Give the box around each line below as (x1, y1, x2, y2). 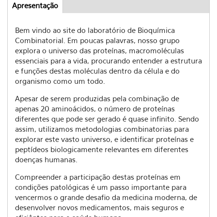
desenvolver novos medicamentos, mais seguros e (15, 203, 184, 212)
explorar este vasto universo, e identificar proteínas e (15, 135, 194, 143)
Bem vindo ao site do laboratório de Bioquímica (15, 26, 175, 34)
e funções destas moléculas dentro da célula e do (15, 66, 180, 75)
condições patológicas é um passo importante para (15, 183, 186, 191)
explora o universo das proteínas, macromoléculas (15, 46, 184, 55)
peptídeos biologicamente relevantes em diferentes (15, 145, 188, 154)
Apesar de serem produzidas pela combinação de (15, 94, 179, 103)
